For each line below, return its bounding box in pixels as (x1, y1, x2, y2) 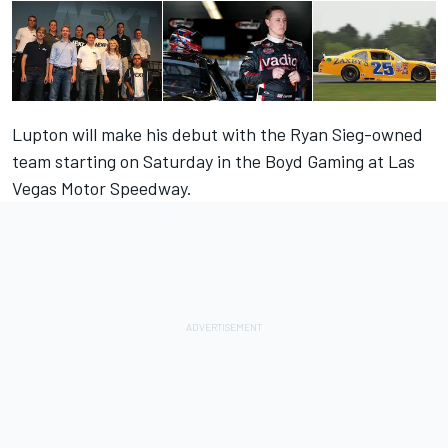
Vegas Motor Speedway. (12, 177, 196, 200)
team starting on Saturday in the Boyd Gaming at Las (12, 150, 415, 173)
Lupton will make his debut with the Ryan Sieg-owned (12, 123, 423, 146)
